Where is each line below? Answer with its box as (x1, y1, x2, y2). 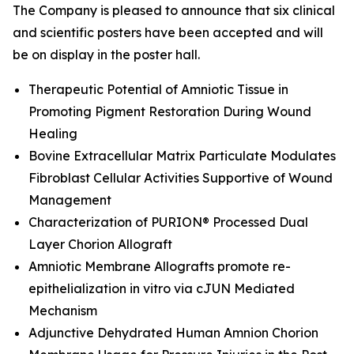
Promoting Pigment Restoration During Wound (28, 104, 311, 119)
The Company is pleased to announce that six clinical (13, 2, 335, 18)
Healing (28, 126, 77, 141)
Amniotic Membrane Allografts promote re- (28, 258, 291, 274)
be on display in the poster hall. (13, 47, 200, 62)
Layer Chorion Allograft (28, 236, 172, 252)
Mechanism (28, 303, 97, 318)
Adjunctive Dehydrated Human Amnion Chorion (28, 325, 318, 341)
